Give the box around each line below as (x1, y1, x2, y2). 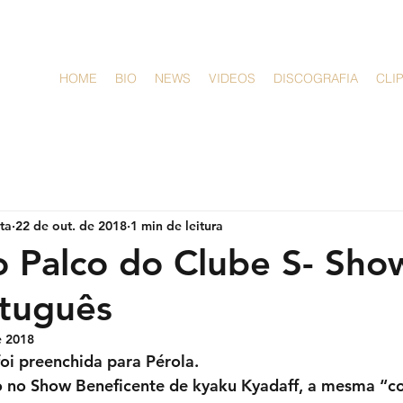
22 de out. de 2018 (15, 217, 127, 234)
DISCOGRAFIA (273, 70, 358, 86)
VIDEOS (209, 70, 255, 86)
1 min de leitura (130, 217, 223, 234)
